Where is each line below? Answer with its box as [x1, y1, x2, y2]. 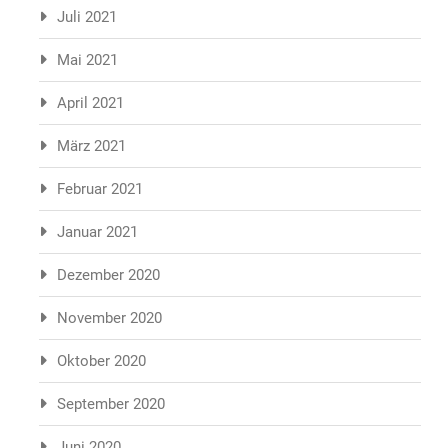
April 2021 [57, 94, 124, 112]
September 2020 [57, 395, 165, 413]
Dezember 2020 [57, 266, 160, 284]
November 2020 [57, 309, 162, 327]
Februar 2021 [57, 180, 143, 198]
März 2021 [57, 137, 126, 155]
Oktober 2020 [57, 352, 146, 370]
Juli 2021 [57, 8, 117, 26]
